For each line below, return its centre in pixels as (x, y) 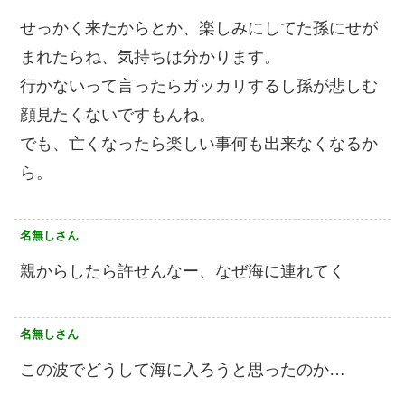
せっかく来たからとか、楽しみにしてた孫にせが (199, 28)
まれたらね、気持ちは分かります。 (150, 57)
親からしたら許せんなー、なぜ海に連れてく (183, 271)
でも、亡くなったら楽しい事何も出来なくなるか (199, 144)
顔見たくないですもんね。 (118, 115)
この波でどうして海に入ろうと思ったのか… (183, 370)
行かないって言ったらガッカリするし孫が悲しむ (199, 86)
